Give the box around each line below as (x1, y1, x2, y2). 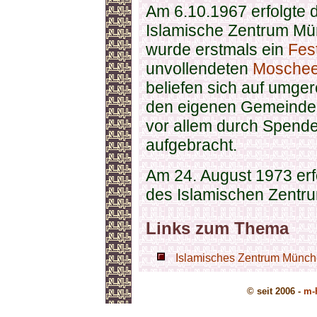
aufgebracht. (146, 136, 237, 154)
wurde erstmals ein (146, 40, 288, 59)
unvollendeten (146, 59, 253, 78)
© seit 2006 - (246, 286, 304, 296)
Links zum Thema (146, 219, 289, 238)
